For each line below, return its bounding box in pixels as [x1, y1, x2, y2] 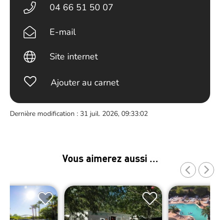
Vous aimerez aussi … [62, 152, 158, 165]
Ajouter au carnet [50, 77, 119, 88]
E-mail [50, 26, 76, 38]
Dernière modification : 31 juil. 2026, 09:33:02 [10, 109, 148, 118]
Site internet [50, 51, 98, 62]
